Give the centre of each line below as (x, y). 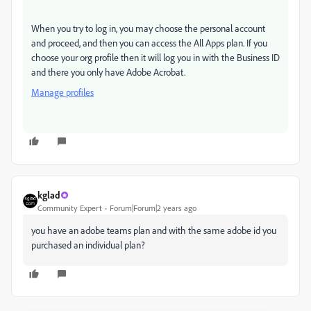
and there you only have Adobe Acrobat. (108, 72)
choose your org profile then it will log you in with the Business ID (155, 58)
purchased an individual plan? (88, 245)
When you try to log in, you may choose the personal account (148, 28)
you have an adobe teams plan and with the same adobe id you (154, 230)
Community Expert (70, 208)
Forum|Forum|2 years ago (153, 208)
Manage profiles (62, 92)
